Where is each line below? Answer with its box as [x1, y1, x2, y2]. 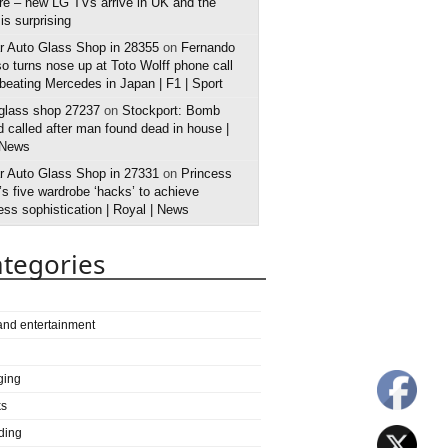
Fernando [181, 40, 235, 55]
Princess [181, 166, 232, 181]
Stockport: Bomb [122, 103, 220, 118]
